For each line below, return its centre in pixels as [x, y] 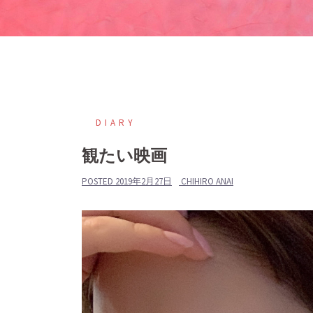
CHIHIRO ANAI [207, 181]
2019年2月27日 [144, 181]
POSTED [99, 181]
